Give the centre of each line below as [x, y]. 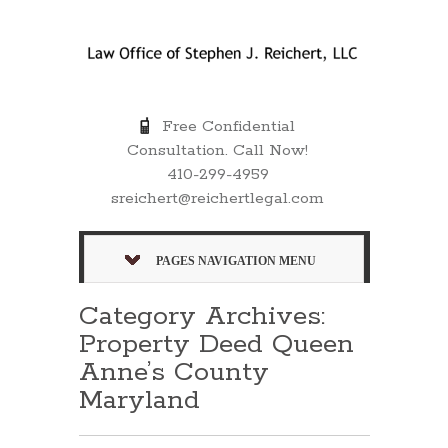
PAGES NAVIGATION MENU [236, 260]
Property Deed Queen [216, 344]
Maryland [139, 400]
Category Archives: [202, 316]
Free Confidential [224, 126]
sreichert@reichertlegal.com [218, 198]
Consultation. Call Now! [218, 150]
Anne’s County [174, 372]
